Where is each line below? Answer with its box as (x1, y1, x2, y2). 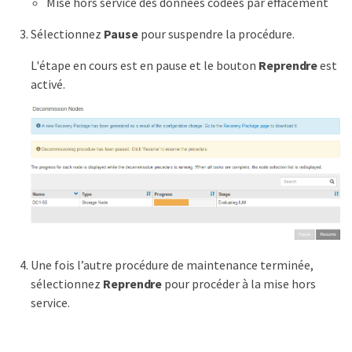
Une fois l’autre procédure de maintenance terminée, (31, 256, 313, 273)
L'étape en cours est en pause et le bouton (31, 57, 258, 73)
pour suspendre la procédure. (137, 25, 295, 42)
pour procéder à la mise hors (162, 275, 317, 291)
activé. (31, 75, 65, 92)
